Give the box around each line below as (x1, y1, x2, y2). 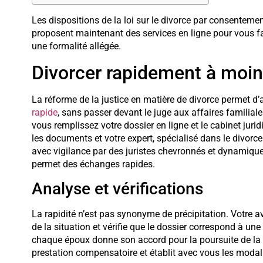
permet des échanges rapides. (31, 158, 155, 170)
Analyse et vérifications (31, 178, 203, 198)
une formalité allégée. (31, 41, 121, 52)
